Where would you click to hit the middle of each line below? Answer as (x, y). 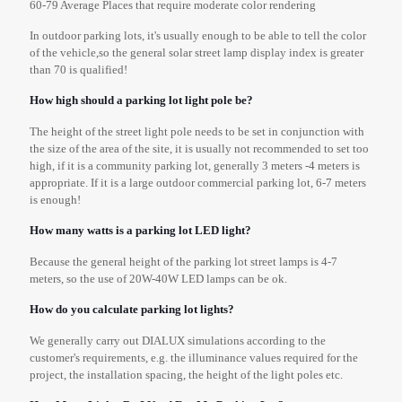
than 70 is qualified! (79, 69)
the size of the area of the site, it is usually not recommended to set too (199, 148)
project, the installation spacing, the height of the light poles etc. (186, 374)
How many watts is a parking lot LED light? (140, 230)
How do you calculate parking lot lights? (132, 309)
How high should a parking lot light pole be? (141, 100)
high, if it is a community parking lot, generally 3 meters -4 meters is (195, 165)
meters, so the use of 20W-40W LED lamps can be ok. (158, 278)
